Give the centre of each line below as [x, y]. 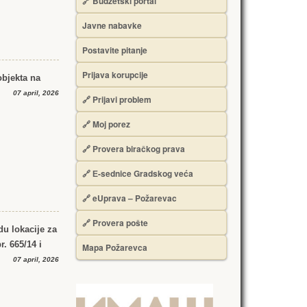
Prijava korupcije [115, 75]
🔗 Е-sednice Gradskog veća [138, 173]
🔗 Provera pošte [115, 223]
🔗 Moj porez [106, 124]
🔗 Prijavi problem [117, 99]
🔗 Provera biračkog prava [134, 149]
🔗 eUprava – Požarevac [130, 198]
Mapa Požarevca [115, 247]
